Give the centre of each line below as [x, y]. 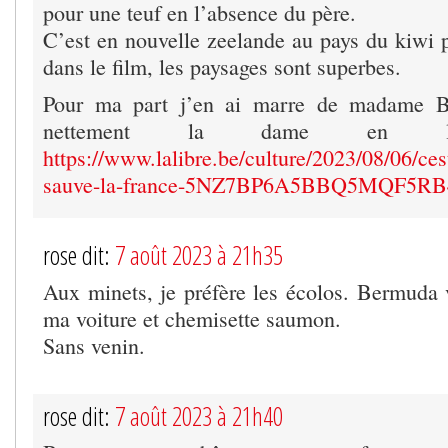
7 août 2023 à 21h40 [199, 416]
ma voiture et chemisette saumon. [192, 319]
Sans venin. [94, 346]
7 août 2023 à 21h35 [199, 255]
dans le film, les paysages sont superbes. [222, 67]
